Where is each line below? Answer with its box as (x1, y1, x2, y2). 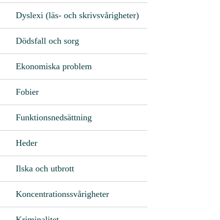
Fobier (16, 86, 39, 97)
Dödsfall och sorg (16, 35, 79, 46)
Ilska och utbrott (16, 163, 74, 173)
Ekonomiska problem (16, 61, 92, 71)
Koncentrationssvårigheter (16, 189, 109, 199)
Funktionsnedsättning (16, 112, 92, 122)
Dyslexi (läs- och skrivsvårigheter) (16, 10, 139, 20)
